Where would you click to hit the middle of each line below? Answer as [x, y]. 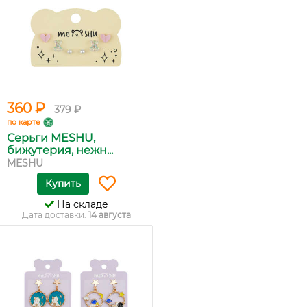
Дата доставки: [55, 215]
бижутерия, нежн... [60, 150]
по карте [24, 122]
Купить [63, 184]
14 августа [109, 215]
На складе [81, 204]
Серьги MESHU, [51, 138]
